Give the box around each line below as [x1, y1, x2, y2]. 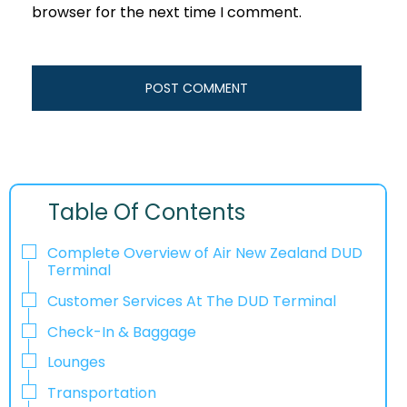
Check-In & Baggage [47, 321, 196, 342]
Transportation [47, 382, 160, 404]
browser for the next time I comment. [32, 2, 302, 24]
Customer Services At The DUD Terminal [47, 290, 336, 312]
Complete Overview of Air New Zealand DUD [47, 243, 362, 264]
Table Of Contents [48, 197, 246, 228]
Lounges [47, 352, 105, 373]
